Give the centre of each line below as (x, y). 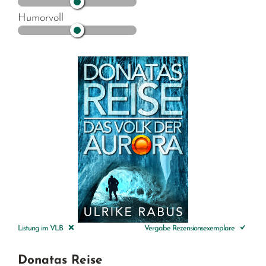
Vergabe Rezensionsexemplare (190, 228)
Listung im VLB (42, 228)
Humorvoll (41, 18)
